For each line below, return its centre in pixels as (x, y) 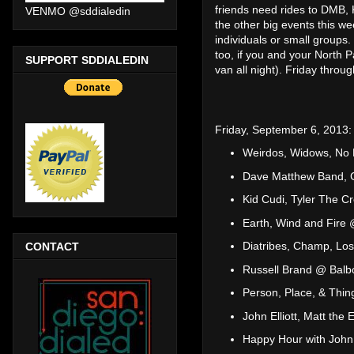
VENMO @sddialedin (78, 11)
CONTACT (52, 246)
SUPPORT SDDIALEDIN (87, 60)
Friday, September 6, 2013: (283, 129)
